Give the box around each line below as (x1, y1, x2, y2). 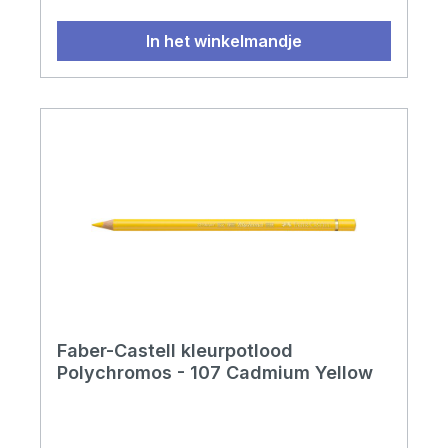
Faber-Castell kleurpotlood (57, 340, 293, 362)
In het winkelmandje (146, 31, 302, 52)
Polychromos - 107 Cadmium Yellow (57, 362, 373, 384)
